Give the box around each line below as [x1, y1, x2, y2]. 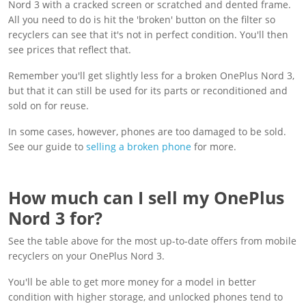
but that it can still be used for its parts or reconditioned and [8, 83, 288, 97]
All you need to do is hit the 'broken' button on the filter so [8, 12, 275, 26]
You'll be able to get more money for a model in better [8, 275, 256, 288]
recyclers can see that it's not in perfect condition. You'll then [8, 27, 288, 41]
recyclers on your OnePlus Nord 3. [8, 249, 165, 262]
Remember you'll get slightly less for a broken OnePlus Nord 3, [8, 68, 294, 82]
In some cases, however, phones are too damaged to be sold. [8, 124, 286, 138]
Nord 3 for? [8, 206, 102, 229]
